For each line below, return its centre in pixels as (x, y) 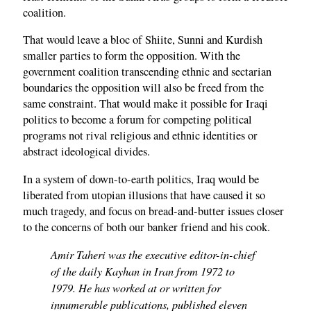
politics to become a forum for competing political (137, 120)
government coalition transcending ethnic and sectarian (147, 72)
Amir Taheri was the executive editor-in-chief (153, 254)
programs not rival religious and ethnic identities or (140, 136)
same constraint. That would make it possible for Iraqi (145, 104)
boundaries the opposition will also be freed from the (143, 88)
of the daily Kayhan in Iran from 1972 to (143, 271)
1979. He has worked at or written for (136, 288)
